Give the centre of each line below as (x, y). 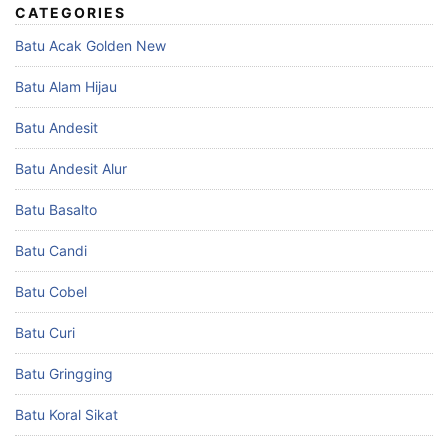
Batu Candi (51, 251)
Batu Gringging (64, 374)
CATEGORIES (70, 13)
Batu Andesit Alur (71, 169)
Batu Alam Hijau (66, 87)
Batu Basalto (56, 210)
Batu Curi (45, 333)
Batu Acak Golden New (90, 46)
